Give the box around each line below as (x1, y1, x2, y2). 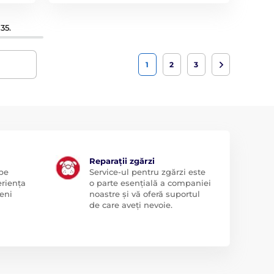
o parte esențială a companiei (89, 178, 211, 188)
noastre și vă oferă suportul (89, 189, 200, 199)
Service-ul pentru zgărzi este (89, 167, 206, 177)
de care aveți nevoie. (89, 200, 172, 210)
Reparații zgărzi (89, 156, 155, 166)
